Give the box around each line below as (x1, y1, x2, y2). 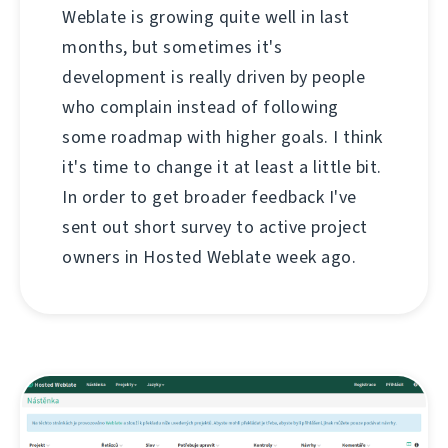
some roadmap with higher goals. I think (62, 125, 383, 150)
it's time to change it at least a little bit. (62, 155, 382, 180)
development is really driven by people (62, 65, 365, 90)
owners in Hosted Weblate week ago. (62, 245, 356, 270)
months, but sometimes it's (62, 35, 282, 60)
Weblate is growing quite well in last (62, 5, 350, 30)
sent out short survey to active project (62, 215, 368, 240)
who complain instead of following (62, 95, 339, 120)
